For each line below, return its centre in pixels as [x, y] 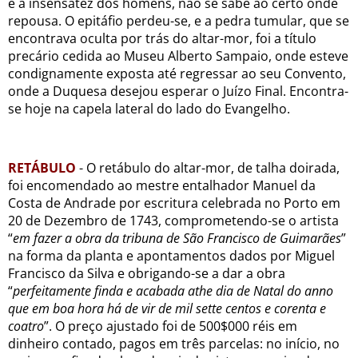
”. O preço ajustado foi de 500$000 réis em [171, 326]
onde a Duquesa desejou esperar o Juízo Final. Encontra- [178, 91]
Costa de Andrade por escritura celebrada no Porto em [174, 203]
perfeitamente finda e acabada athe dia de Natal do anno [173, 290]
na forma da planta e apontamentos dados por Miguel [171, 255]
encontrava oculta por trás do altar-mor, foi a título [162, 38]
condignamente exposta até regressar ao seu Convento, [177, 73]
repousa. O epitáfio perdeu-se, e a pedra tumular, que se [179, 20]
